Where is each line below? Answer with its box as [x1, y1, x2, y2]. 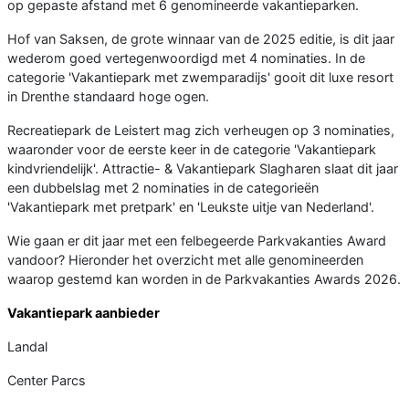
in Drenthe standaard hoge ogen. [7, 88, 209, 104]
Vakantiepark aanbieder [7, 304, 160, 320]
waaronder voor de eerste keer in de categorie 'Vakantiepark [7, 141, 376, 157]
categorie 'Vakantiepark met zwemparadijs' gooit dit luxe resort [7, 68, 393, 85]
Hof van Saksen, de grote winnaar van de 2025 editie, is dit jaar [7, 30, 394, 47]
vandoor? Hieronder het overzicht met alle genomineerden [7, 251, 363, 267]
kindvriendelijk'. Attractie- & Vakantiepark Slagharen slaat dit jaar [7, 160, 398, 176]
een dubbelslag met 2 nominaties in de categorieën [7, 179, 319, 195]
